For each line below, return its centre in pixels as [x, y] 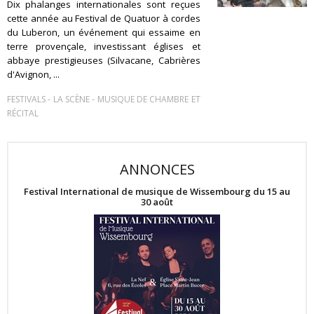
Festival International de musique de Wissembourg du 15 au [157, 191]
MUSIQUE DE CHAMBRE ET [149, 99]
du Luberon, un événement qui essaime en [104, 32]
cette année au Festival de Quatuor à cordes [104, 18]
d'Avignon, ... [33, 74]
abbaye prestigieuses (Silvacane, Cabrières [104, 60]
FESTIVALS [26, 99]
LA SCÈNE [71, 99]
